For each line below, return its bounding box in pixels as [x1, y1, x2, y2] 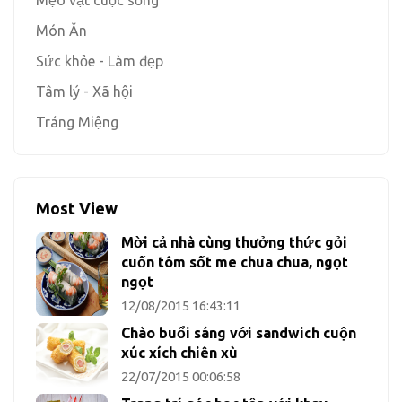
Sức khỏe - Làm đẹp [36, 53, 163, 69]
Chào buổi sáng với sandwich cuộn [121, 325, 356, 341]
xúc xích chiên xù [121, 345, 238, 361]
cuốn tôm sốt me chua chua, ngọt [121, 254, 348, 270]
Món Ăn [36, 22, 87, 39]
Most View [36, 199, 118, 217]
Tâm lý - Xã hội [36, 83, 133, 100]
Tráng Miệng [36, 114, 118, 130]
